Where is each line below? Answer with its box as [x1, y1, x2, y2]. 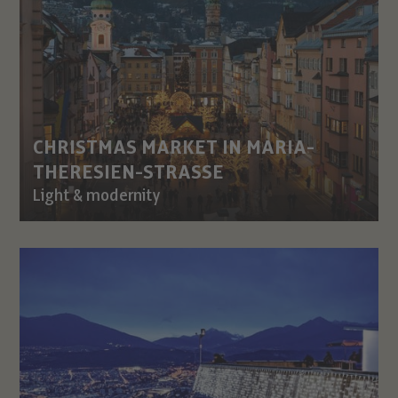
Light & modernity [33, 187, 162, 206]
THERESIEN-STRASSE [33, 162, 225, 184]
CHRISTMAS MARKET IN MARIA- [33, 137, 315, 159]
